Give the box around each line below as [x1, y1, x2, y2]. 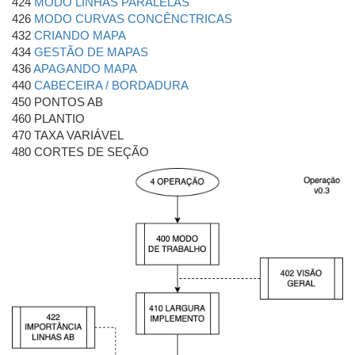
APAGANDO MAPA [33, 62, 137, 75]
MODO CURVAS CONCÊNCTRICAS [34, 12, 232, 25]
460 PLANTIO [12, 112, 85, 125]
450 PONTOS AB [12, 95, 103, 109]
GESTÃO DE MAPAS [34, 45, 148, 59]
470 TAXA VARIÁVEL [12, 128, 124, 142]
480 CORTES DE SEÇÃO [12, 145, 149, 158]
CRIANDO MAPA [34, 29, 126, 42]
